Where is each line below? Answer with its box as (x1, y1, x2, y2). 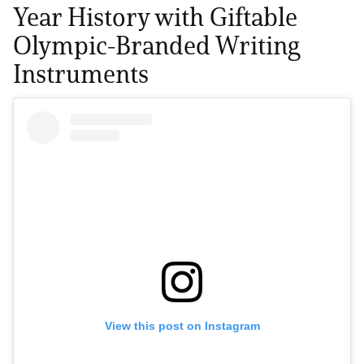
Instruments (13, 58, 149, 90)
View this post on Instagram (104, 319, 260, 333)
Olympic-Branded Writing (13, 29, 301, 62)
